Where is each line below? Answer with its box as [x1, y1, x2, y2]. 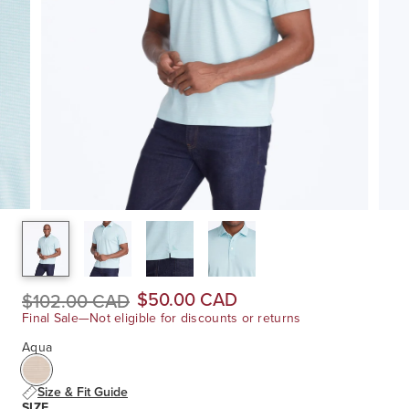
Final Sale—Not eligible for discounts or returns [22, 309, 301, 329]
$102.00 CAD [22, 288, 130, 316]
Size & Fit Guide [37, 383, 128, 403]
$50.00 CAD [137, 286, 237, 314]
